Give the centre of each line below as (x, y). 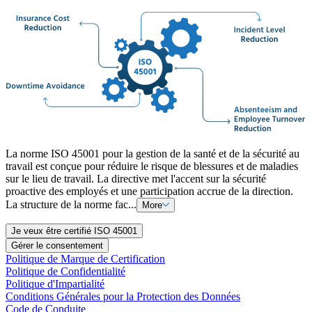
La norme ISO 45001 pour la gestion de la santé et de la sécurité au (153, 154)
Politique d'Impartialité (55, 284)
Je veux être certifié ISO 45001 (74, 231)
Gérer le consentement (57, 246)
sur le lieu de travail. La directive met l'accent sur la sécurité (136, 179)
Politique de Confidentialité (65, 272)
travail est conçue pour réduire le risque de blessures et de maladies (152, 166)
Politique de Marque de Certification (85, 259)
